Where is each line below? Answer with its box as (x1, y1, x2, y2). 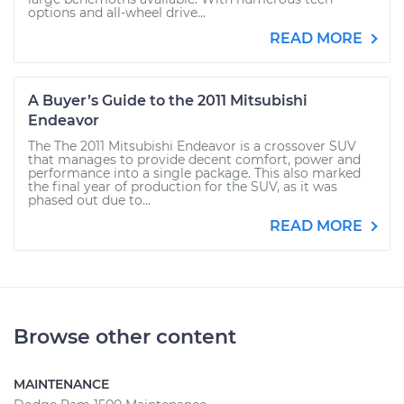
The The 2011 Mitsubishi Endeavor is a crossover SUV (28, 138, 356, 154)
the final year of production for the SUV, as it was (28, 179, 337, 195)
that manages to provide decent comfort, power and (28, 151, 361, 168)
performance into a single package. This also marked (28, 165, 361, 181)
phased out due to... (28, 192, 151, 208)
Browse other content (14, 325, 236, 349)
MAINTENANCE (14, 376, 109, 392)
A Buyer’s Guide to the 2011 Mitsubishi (28, 92, 308, 109)
